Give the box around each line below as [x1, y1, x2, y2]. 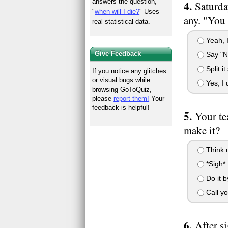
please [92, 94, 114, 102]
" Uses [139, 8, 160, 16]
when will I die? [95, 8, 140, 16]
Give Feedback [95, 49, 141, 58]
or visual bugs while [92, 76, 151, 84]
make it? [184, 123, 220, 137]
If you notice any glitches [92, 67, 167, 75]
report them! [113, 94, 150, 102]
